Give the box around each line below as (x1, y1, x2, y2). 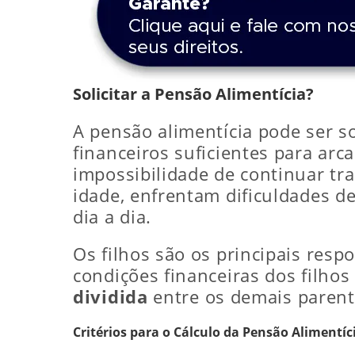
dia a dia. (73, 204, 151, 228)
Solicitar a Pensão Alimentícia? (73, 82, 314, 105)
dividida (73, 284, 148, 308)
